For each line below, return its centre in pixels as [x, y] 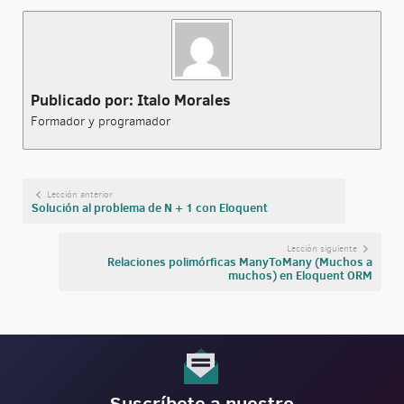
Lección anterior [79, 194]
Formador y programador [100, 121]
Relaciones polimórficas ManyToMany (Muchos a [240, 262]
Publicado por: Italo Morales [130, 100]
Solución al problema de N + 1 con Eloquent [149, 207]
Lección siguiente [323, 248]
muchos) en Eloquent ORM [301, 275]
